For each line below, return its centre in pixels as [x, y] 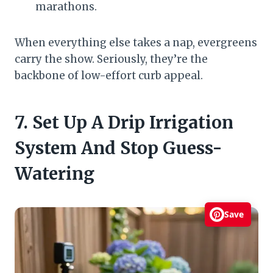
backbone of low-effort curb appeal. [109, 75]
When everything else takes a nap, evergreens [136, 42]
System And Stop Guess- [119, 148]
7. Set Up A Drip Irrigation [124, 122]
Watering [55, 173]
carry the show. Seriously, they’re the [111, 59]
